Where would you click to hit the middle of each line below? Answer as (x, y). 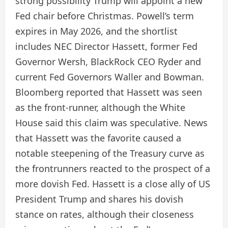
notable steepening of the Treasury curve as (110, 153)
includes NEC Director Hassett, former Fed (106, 46)
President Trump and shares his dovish (99, 199)
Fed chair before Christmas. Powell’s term (105, 16)
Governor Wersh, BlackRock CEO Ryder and (108, 62)
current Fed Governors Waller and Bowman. (110, 77)
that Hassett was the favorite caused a (98, 138)
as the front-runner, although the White (100, 107)
